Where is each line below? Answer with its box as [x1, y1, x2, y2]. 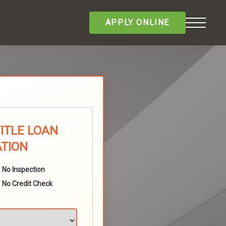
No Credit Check [2, 180, 52, 188]
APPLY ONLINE [105, 18, 169, 27]
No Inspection [2, 165, 45, 174]
